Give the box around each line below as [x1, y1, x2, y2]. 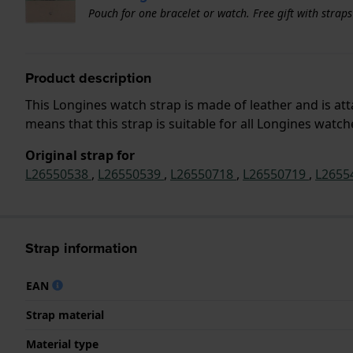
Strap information [25, 237, 137, 258]
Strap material [26, 307, 104, 322]
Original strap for [25, 146, 135, 164]
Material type [26, 336, 98, 351]
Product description [25, 67, 151, 88]
